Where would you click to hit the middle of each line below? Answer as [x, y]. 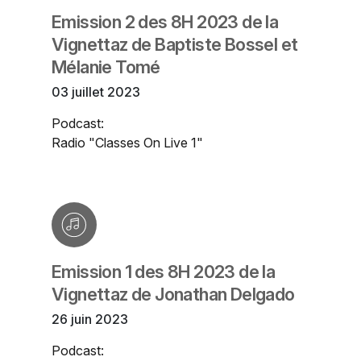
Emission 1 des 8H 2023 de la [164, 272]
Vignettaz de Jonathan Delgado [173, 295]
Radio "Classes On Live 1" [127, 143]
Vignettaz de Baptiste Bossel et [175, 45]
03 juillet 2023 [96, 92]
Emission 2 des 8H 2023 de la [165, 22]
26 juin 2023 [90, 320]
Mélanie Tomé [106, 67]
